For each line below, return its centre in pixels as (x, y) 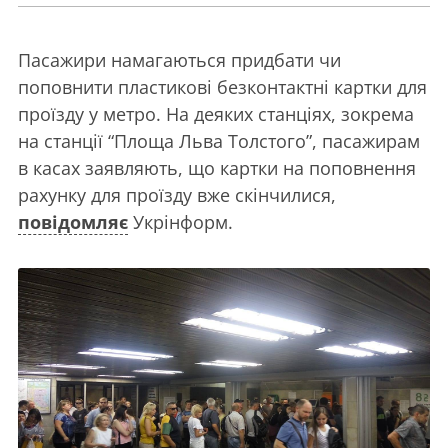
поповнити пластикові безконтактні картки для (222, 87)
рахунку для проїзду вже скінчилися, (177, 195)
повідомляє (73, 222)
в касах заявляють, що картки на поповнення (217, 168)
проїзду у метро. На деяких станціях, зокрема (216, 114)
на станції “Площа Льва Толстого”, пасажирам (219, 141)
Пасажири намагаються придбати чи (179, 60)
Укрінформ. (180, 222)
